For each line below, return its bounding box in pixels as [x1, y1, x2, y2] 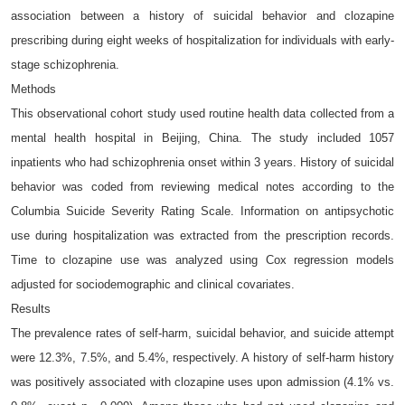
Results [11, 302, 51, 316]
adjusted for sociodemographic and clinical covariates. [11, 278, 295, 292]
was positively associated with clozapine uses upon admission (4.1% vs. [11, 375, 394, 390]
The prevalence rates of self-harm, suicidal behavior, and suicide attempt [11, 326, 394, 341]
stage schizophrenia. [11, 58, 119, 72]
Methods [11, 82, 56, 97]
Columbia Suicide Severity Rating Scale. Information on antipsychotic [11, 204, 394, 219]
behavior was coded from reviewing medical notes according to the [11, 180, 394, 194]
